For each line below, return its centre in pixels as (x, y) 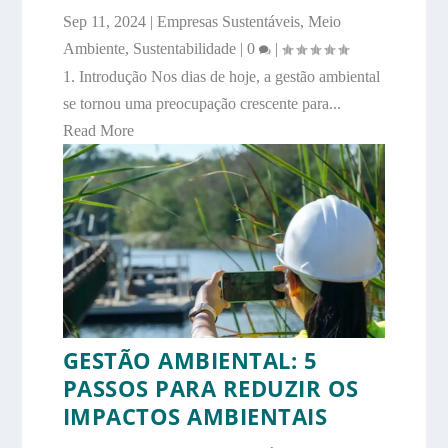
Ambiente (93, 49)
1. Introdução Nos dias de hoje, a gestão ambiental (221, 77)
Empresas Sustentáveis (228, 22)
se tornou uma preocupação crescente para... (201, 104)
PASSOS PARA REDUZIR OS (210, 387)
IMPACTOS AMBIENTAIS (195, 415)
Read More (98, 131)
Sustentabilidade (184, 49)
